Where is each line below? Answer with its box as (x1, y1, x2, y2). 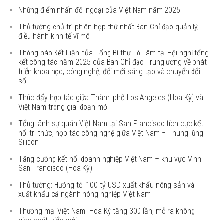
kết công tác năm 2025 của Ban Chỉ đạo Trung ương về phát (18, 57, 207, 67)
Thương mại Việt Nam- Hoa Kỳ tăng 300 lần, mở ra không (18, 206, 195, 216)
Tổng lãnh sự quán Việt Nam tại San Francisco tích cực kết (18, 119, 204, 128)
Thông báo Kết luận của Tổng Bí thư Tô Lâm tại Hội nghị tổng (18, 48, 209, 57)
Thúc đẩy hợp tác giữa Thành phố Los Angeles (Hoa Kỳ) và (18, 93, 204, 102)
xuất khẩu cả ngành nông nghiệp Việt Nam (18, 190, 151, 199)
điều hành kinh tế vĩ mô (18, 31, 90, 41)
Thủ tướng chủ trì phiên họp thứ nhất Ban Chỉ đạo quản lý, (18, 22, 199, 31)
